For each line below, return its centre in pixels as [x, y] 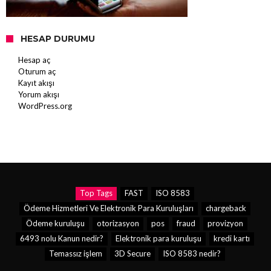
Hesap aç [34, 60]
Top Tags [96, 193]
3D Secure [132, 254]
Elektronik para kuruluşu [158, 239]
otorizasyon [118, 224]
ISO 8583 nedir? [191, 254]
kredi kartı [231, 239]
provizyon [225, 224]
